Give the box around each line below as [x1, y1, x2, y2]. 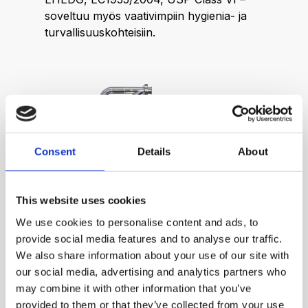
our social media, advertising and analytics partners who [16, 265, 286, 278]
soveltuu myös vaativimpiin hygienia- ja [45, 8, 247, 23]
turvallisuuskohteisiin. [45, 25, 155, 39]
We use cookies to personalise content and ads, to [16, 216, 258, 228]
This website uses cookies [16, 194, 146, 206]
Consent [34, 145, 76, 157]
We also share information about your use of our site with [16, 249, 289, 261]
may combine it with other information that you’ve [16, 282, 252, 294]
